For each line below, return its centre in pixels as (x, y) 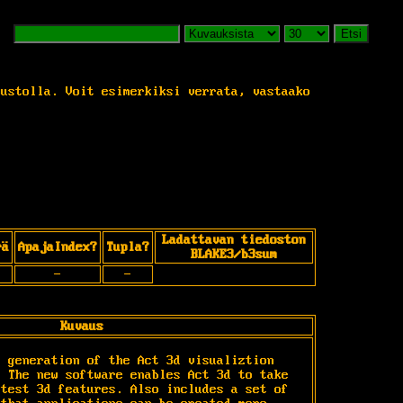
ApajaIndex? (58, 247)
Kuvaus (81, 326)
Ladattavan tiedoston (234, 240)
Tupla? (128, 247)
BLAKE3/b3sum (234, 254)
